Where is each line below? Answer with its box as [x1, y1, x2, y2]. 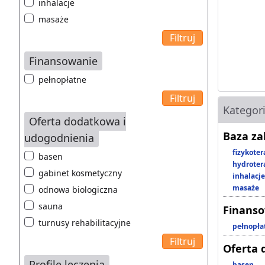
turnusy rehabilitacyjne [38, 217, 131, 229]
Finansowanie [29, 54, 98, 69]
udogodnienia [24, 131, 94, 146]
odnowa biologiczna [38, 184, 118, 196]
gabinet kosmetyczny [38, 167, 122, 179]
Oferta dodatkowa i [29, 114, 126, 129]
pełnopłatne [38, 74, 86, 86]
